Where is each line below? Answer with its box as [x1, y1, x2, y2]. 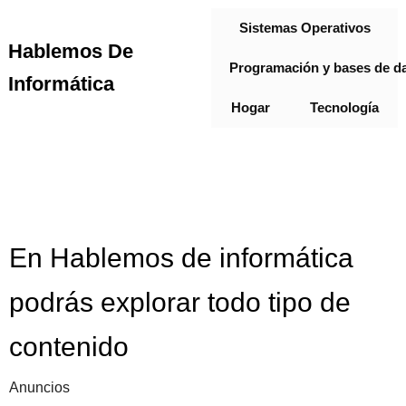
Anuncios [9, 380, 70, 395]
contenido [9, 332, 129, 362]
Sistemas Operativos [238, 20, 371, 35]
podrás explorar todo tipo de [9, 287, 351, 317]
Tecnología [309, 100, 379, 115]
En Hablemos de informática [9, 243, 353, 273]
